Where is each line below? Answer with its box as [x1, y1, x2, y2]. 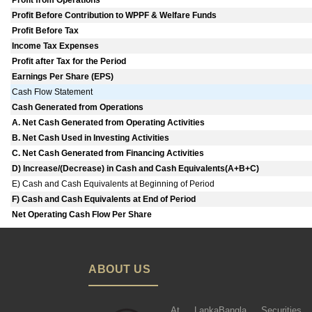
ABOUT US [88, 263, 150, 276]
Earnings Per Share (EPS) [12, 72, 114, 82]
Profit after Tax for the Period [12, 56, 127, 67]
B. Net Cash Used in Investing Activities [12, 133, 170, 143]
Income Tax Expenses [12, 41, 100, 52]
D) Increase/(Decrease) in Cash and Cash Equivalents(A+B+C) [12, 164, 260, 174]
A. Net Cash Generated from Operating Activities [12, 118, 205, 128]
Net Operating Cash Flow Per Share [12, 210, 153, 220]
